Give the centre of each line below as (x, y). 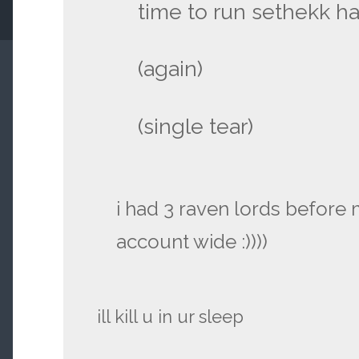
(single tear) (196, 127)
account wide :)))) (192, 242)
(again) (171, 69)
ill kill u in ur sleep (171, 316)
